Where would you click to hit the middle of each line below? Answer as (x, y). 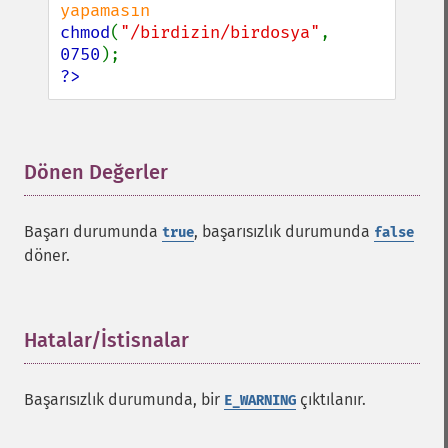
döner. (47, 255)
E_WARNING (260, 400)
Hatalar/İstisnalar (106, 340)
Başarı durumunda (93, 231)
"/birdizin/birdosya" (220, 32)
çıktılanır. (331, 399)
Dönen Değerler (96, 172)
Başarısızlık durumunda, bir (124, 399)
